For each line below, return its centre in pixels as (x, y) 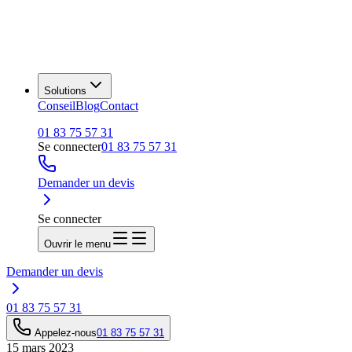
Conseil (57, 106)
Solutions (65, 91)
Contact (119, 106)
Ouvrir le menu (77, 244)
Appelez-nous (66, 333)
